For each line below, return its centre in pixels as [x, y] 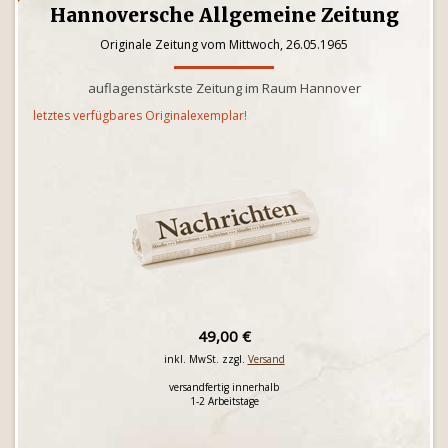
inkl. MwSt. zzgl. [205, 359]
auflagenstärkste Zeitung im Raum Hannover [224, 88]
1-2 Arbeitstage [224, 401]
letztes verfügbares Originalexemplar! [140, 115]
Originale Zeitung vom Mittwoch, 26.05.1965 [224, 44]
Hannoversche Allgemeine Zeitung [224, 15]
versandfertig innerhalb [224, 387]
